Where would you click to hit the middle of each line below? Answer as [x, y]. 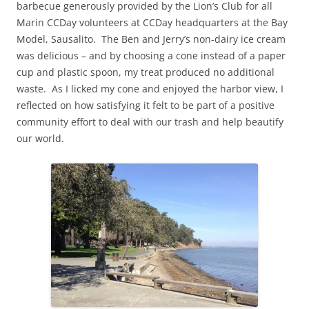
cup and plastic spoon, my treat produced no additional [146, 72]
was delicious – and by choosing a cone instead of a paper [151, 56]
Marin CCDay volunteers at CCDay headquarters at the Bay [152, 23]
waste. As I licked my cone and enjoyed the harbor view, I [150, 89]
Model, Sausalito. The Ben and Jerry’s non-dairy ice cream [151, 39]
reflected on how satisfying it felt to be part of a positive [146, 106]
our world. [40, 139]
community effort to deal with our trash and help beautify [150, 122]
